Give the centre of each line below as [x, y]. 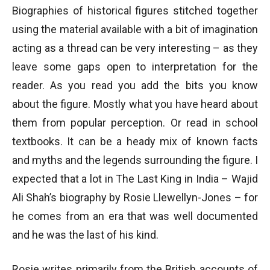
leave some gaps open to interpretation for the [135, 67]
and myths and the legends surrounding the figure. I [135, 160]
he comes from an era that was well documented [135, 216]
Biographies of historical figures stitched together [135, 11]
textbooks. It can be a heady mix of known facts [135, 141]
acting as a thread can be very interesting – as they [135, 48]
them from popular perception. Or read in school [135, 123]
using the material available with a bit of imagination [135, 29]
